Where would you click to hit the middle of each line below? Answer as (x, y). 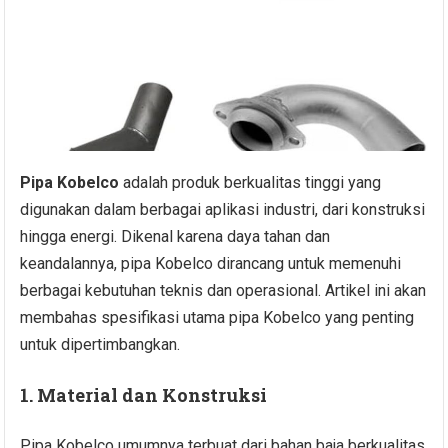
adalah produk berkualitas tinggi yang (250, 183)
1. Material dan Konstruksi (144, 395)
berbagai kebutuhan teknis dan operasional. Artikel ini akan (223, 291)
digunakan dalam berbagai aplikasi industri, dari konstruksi (223, 210)
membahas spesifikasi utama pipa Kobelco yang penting (217, 318)
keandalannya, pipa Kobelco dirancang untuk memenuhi (211, 264)
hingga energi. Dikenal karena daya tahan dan (175, 237)
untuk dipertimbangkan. (100, 345)
